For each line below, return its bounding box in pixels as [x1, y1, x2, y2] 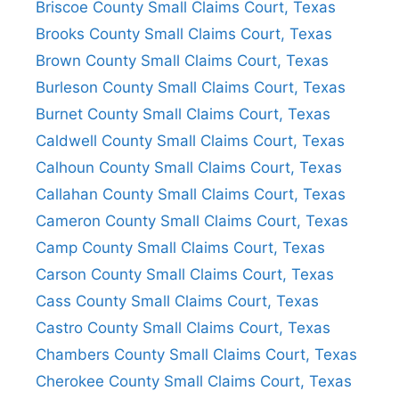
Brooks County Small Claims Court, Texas [36, 24, 332, 43]
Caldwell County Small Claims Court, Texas [36, 131, 345, 150]
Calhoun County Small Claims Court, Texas [36, 158, 342, 176]
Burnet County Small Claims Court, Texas [36, 104, 330, 123]
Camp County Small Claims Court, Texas [36, 238, 325, 256]
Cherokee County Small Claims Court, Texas [36, 371, 352, 390]
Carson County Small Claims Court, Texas [36, 265, 334, 283]
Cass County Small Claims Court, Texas [36, 291, 319, 310]
